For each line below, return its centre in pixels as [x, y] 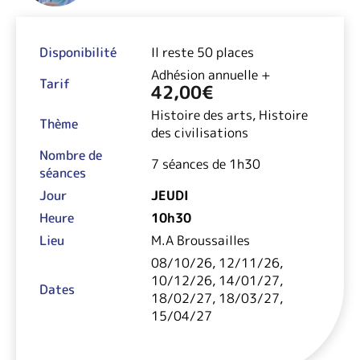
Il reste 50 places [203, 52]
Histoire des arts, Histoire [230, 115]
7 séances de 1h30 [206, 164]
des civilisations [200, 132]
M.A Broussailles [201, 240]
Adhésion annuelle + [211, 74]
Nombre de [71, 155]
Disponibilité [78, 52]
